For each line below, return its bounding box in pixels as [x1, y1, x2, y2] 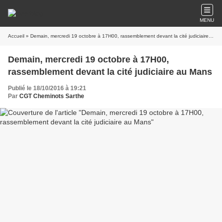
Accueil [8, 33, 24, 39]
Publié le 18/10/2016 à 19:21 [8, 85, 86, 92]
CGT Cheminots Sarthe [19, 93, 84, 100]
